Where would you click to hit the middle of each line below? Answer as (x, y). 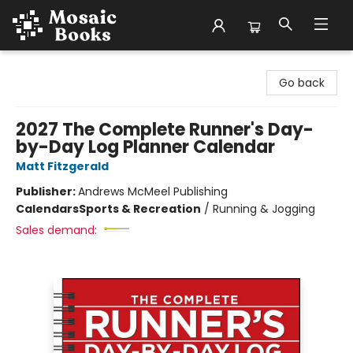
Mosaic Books (48, 65)
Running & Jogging (264, 209)
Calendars (47, 209)
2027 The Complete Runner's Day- (165, 130)
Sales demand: (56, 230)
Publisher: (47, 191)
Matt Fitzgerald (62, 166)
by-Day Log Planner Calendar (145, 147)
